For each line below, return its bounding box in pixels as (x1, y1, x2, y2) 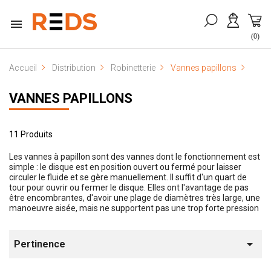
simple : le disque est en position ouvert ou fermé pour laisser (9, 162, 241, 172)
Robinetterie (111, 63, 155, 73)
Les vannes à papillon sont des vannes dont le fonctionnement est (9, 152, 260, 162)
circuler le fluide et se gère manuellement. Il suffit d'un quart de (9, 172, 247, 182)
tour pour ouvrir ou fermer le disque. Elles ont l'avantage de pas (9, 183, 249, 192)
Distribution (52, 63, 96, 73)
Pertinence (14, 238, 65, 250)
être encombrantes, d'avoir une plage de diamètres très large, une (9, 193, 260, 203)
